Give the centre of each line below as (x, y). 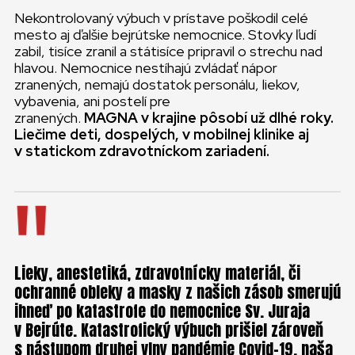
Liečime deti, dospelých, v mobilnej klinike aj (162, 134)
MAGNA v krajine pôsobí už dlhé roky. (209, 118)
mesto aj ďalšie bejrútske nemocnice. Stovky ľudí (165, 34)
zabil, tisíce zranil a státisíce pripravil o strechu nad (168, 51)
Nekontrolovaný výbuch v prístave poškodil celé (161, 18)
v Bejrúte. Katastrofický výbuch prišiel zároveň (169, 330)
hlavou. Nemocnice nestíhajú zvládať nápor (146, 68)
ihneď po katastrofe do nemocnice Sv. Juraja (162, 311)
